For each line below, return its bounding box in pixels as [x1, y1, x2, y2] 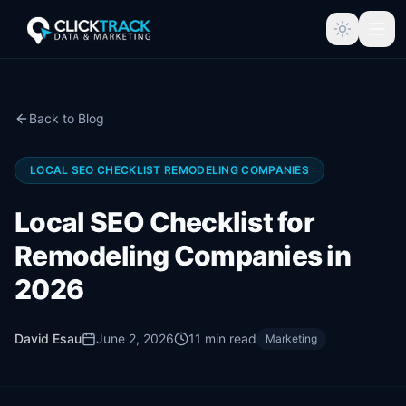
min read [201, 331, 256, 346]
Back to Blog [29, 111, 104, 126]
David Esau [14, 331, 82, 346]
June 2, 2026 [96, 331, 174, 346]
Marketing [266, 332, 317, 345]
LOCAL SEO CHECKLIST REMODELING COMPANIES [30, 163, 309, 177]
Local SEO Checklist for [14, 206, 314, 238]
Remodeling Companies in [14, 239, 351, 272]
